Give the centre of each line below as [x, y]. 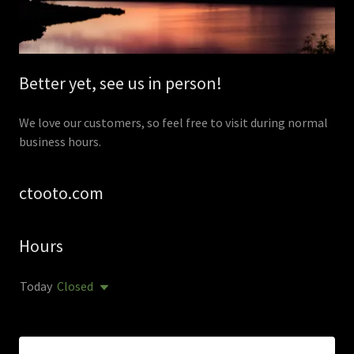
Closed [75, 286]
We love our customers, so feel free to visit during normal [173, 123]
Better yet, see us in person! [121, 83]
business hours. [60, 142]
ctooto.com [61, 193]
